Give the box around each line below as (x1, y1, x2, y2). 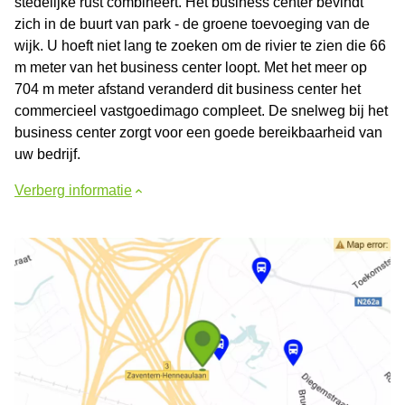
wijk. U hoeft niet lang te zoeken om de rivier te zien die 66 (14, 38, 386, 53)
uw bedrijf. (14, 146, 80, 162)
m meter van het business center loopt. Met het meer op (14, 60, 367, 75)
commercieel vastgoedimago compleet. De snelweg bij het (14, 103, 388, 118)
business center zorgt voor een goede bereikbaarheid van (14, 125, 382, 140)
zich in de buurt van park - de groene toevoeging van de (14, 16, 370, 32)
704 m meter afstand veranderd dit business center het (14, 81, 361, 97)
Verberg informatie (14, 183, 132, 198)
